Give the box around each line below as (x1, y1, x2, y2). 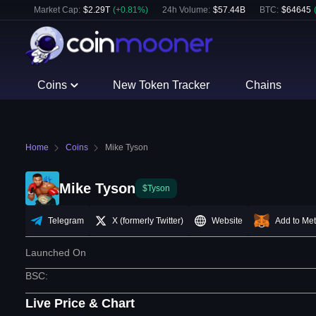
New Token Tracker (113, 79, 210, 91)
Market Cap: (34, 5, 80, 15)
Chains (245, 79, 281, 91)
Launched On (25, 247, 86, 259)
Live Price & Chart (25, 296, 135, 311)
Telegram (48, 216, 84, 226)
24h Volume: (162, 5, 210, 15)
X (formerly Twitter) (112, 216, 183, 226)
